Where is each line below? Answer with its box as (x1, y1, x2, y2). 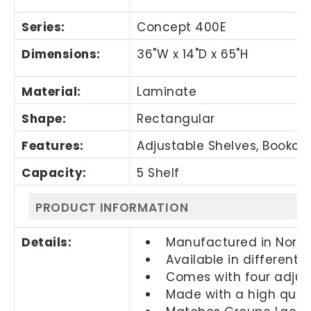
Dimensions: (22, 46, 101, 63)
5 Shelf (137, 165, 180, 182)
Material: (22, 83, 81, 101)
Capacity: (22, 165, 87, 182)
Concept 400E (137, 19, 226, 36)
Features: (22, 137, 84, 155)
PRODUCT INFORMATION (35, 199, 189, 217)
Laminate (137, 83, 197, 101)
